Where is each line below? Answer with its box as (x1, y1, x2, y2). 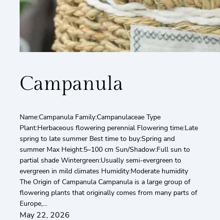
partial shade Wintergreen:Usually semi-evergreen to (20, 156, 181, 165)
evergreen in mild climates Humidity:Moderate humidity (20, 166, 188, 176)
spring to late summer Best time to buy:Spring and (20, 134, 175, 144)
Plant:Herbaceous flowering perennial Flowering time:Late (20, 123, 198, 133)
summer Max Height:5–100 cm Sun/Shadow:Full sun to (20, 145, 190, 155)
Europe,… (20, 199, 48, 209)
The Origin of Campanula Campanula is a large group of (20, 177, 191, 187)
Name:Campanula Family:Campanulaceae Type (20, 112, 161, 122)
